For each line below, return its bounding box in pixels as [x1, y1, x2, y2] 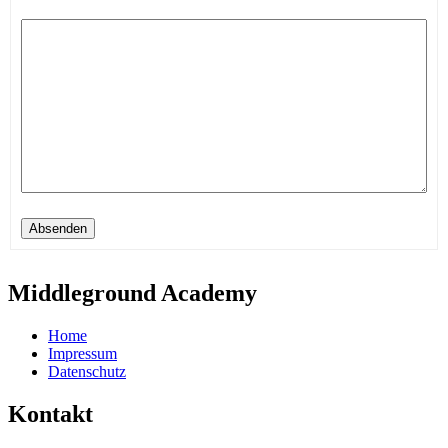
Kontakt [8, 400, 93, 427]
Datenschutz [48, 362, 126, 380]
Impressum [48, 344, 117, 362]
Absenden [29, 220, 87, 236]
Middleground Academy [8, 279, 257, 306]
